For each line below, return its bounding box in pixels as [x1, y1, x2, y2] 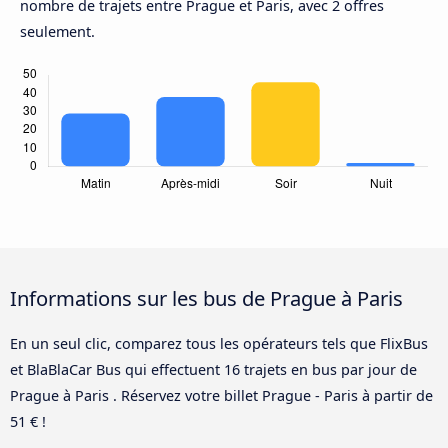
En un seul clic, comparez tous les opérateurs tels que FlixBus [10, 333, 428, 353]
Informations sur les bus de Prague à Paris [10, 283, 403, 312]
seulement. [20, 22, 95, 42]
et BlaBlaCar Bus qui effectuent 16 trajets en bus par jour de [10, 359, 417, 379]
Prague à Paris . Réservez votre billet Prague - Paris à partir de [10, 385, 433, 405]
